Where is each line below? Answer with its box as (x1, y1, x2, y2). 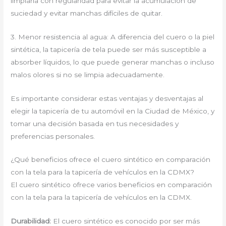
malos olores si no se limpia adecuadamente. (11, 70, 165, 79)
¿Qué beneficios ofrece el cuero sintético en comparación (11, 155, 211, 164)
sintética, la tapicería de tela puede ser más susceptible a (11, 45, 207, 53)
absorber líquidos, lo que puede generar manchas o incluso (11, 58, 215, 66)
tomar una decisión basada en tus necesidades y (11, 119, 179, 128)
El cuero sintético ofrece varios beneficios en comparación (11, 181, 212, 189)
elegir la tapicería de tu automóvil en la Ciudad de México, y (11, 106, 215, 115)
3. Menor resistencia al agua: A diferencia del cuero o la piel (11, 32, 215, 41)
